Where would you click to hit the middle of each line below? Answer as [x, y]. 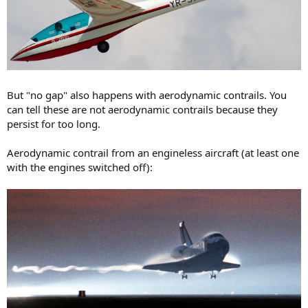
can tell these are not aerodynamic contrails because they [142, 109]
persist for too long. [54, 123]
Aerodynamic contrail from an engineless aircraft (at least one [153, 152]
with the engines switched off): [80, 167]
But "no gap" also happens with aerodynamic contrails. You [147, 95]
